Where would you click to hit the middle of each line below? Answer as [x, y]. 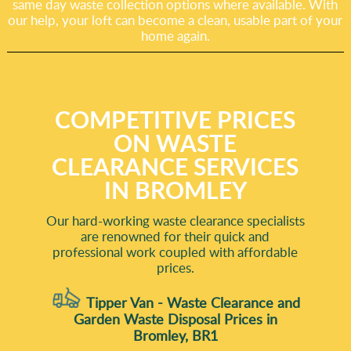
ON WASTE [175, 143]
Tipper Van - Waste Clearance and [191, 303]
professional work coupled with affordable [175, 252]
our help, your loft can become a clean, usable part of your [175, 20]
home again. [175, 36]
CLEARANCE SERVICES [175, 166]
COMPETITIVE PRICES [175, 119]
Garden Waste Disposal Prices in [175, 319]
